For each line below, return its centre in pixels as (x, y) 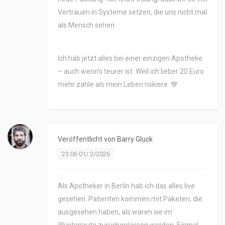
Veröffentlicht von (87, 139)
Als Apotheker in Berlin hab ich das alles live (126, 186)
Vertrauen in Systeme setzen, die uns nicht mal (132, 12)
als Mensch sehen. (87, 25)
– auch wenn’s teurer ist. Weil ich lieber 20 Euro (131, 72)
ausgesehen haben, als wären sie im (115, 212)
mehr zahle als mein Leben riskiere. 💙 (118, 85)
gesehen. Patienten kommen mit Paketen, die (130, 199)
